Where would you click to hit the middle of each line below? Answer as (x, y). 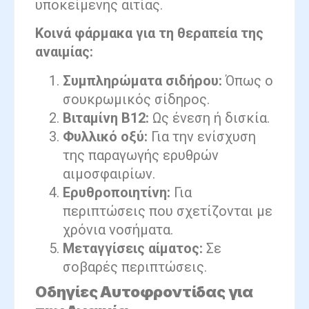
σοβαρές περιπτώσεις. (135, 267)
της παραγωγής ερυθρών (141, 155)
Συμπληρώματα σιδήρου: (142, 80)
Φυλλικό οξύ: (105, 136)
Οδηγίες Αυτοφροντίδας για (144, 291)
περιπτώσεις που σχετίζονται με (168, 211)
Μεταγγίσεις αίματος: (133, 248)
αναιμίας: (64, 52)
